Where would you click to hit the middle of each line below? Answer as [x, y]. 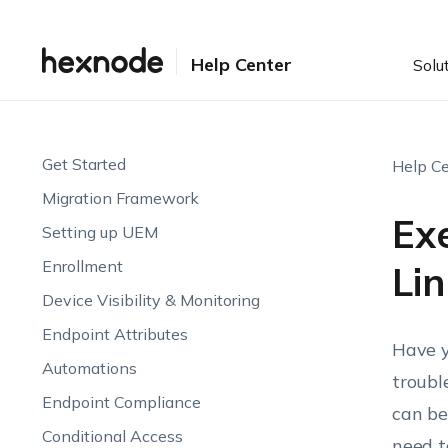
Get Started [83, 164]
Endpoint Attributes [114, 334]
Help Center [241, 64]
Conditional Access [112, 436]
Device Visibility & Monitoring [150, 300]
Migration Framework [120, 198]
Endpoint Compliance [121, 402]
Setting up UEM [99, 232]
